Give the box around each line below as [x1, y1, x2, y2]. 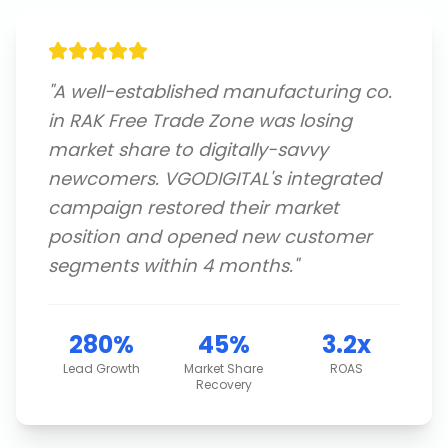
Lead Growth [62, 360, 140, 377]
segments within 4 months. [48, 253, 293, 278]
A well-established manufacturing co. [53, 79, 392, 104]
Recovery [195, 376, 252, 393]
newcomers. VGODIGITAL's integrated [48, 166, 381, 191]
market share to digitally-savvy [48, 137, 328, 162]
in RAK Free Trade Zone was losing [48, 108, 352, 133]
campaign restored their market [48, 195, 339, 220]
